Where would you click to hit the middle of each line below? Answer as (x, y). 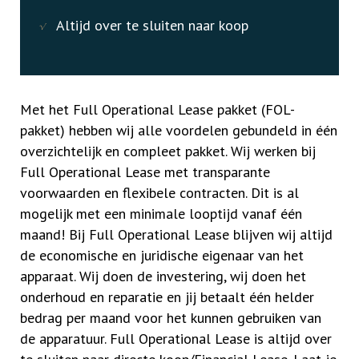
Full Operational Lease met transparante (145, 172)
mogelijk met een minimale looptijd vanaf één (161, 214)
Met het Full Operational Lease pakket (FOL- (157, 109)
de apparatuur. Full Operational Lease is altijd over (176, 339)
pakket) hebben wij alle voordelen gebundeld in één (179, 130)
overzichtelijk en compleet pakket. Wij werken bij (168, 151)
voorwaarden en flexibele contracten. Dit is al (159, 193)
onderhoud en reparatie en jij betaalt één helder (167, 297)
